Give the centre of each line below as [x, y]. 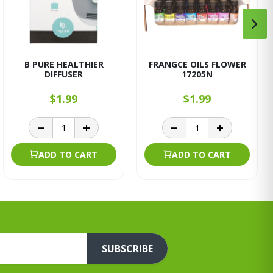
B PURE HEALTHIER [64, 64]
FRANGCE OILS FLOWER [197, 64]
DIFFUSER [64, 74]
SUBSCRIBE [127, 249]
